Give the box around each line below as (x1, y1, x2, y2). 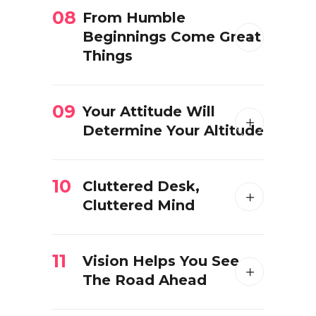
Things (83, 47, 133, 64)
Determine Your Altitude (83, 122, 264, 139)
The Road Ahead (83, 272, 207, 288)
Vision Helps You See (83, 253, 239, 269)
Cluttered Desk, (83, 178, 200, 195)
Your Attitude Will (83, 103, 215, 120)
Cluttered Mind (83, 197, 195, 214)
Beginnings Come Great (83, 28, 261, 45)
